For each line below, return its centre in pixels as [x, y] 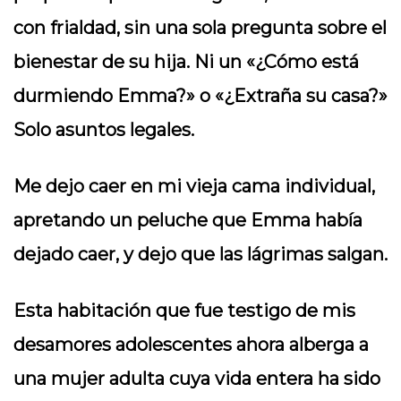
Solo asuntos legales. [104, 130]
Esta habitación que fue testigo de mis [184, 311]
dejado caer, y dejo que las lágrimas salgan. [200, 254]
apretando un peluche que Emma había [188, 220]
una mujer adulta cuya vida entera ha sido [197, 379]
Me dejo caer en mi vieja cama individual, [194, 186]
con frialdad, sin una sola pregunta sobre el [200, 28]
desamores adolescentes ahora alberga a [191, 345]
